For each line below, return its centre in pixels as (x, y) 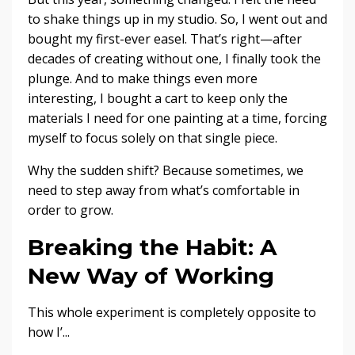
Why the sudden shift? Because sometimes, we (166, 170)
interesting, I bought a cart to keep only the (158, 98)
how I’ (45, 332)
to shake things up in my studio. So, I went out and (177, 19)
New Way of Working (151, 275)
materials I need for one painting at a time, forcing (177, 118)
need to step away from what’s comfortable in (164, 190)
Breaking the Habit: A (152, 247)
